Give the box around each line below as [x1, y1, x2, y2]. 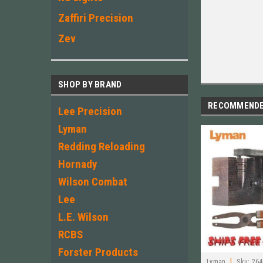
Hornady [58, 157, 97, 171]
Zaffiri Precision [58, 11, 133, 25]
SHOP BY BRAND [58, 79, 122, 90]
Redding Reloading [58, 140, 145, 153]
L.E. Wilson [58, 210, 109, 224]
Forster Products [58, 245, 138, 259]
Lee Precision [58, 104, 122, 118]
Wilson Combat [58, 175, 127, 188]
